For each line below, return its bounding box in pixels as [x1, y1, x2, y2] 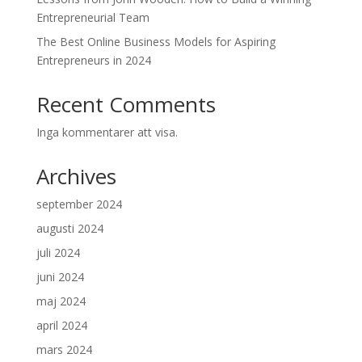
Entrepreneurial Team [36, 10, 149, 25]
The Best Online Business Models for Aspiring [36, 34, 276, 49]
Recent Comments [36, 90, 216, 119]
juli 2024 [36, 245, 80, 260]
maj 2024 [36, 293, 86, 309]
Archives [36, 162, 116, 191]
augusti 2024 [36, 221, 103, 236]
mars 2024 [36, 342, 92, 357]
